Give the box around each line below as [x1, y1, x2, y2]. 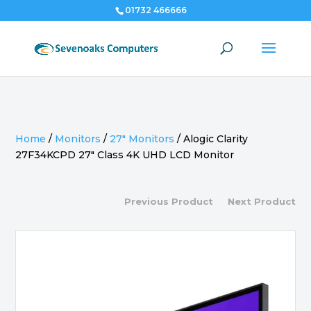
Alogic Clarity [183, 133, 249, 145]
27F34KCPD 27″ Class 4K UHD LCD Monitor [15, 149, 235, 161]
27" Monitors [110, 133, 175, 145]
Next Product [227, 196, 296, 207]
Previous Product [124, 196, 214, 207]
